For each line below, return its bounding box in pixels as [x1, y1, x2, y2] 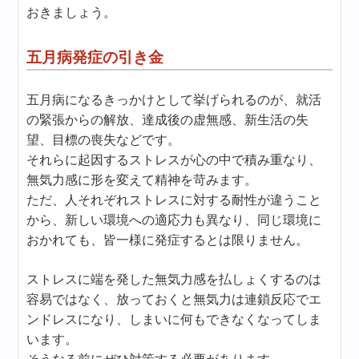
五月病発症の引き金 [26, 49, 164, 66]
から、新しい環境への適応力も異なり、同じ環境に [26, 213, 322, 227]
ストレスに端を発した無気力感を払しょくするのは [26, 272, 322, 286]
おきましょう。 [26, 6, 117, 19]
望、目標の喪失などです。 [26, 133, 181, 147]
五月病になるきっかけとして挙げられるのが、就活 [26, 93, 322, 107]
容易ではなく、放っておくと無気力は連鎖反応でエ [26, 292, 322, 306]
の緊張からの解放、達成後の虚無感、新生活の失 [26, 113, 309, 127]
